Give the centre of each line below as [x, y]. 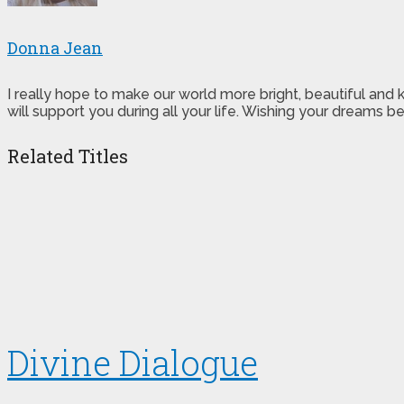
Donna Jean [55, 47]
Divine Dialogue [133, 363]
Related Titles [68, 156]
